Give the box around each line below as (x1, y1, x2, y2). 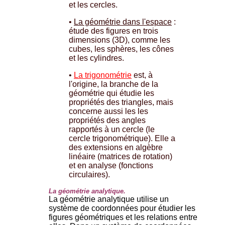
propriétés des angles (69, 116, 146, 125)
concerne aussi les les (69, 106, 148, 116)
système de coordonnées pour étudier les (49, 203, 195, 212)
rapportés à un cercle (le (69, 125, 155, 134)
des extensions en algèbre (69, 143, 163, 152)
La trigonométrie (74, 70, 132, 79)
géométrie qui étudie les (69, 88, 154, 97)
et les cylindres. (69, 53, 124, 62)
